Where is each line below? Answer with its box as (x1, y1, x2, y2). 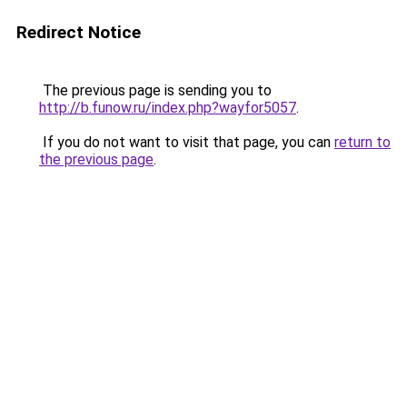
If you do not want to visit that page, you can (39, 134, 334, 151)
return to (334, 134, 391, 151)
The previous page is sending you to (39, 82, 272, 99)
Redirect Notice (16, 22, 141, 43)
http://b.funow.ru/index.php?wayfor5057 (39, 99, 296, 116)
